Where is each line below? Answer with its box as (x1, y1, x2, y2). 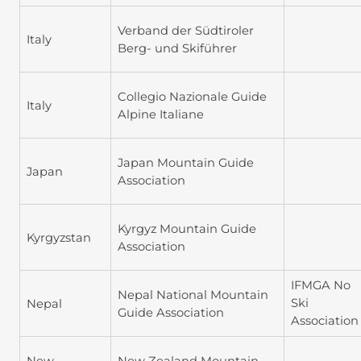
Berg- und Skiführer (118, 40, 237, 56)
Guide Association (118, 305, 224, 320)
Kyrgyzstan (27, 230, 91, 245)
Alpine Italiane (118, 106, 204, 122)
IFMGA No (291, 278, 351, 293)
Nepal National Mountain (118, 287, 268, 302)
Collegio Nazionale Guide (118, 89, 267, 104)
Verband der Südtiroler (118, 23, 254, 38)
